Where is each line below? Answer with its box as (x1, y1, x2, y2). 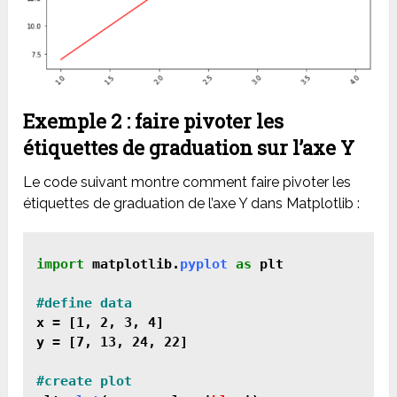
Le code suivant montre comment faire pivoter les (23, 173, 352, 191)
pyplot (180, 255, 229, 272)
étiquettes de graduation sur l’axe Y (23, 134, 355, 160)
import (36, 255, 85, 272)
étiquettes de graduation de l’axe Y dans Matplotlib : (23, 194, 361, 212)
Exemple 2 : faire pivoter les (23, 107, 284, 134)
